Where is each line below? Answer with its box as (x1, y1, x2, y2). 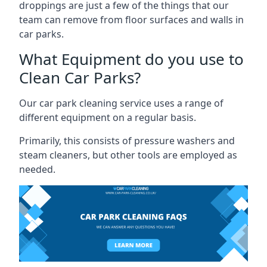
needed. (19, 162, 55, 176)
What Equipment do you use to (19, 48, 244, 70)
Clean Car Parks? (19, 66, 141, 88)
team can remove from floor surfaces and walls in (19, 13, 244, 26)
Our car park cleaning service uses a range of (19, 96, 223, 110)
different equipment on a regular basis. (19, 110, 196, 124)
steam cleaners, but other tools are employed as (19, 148, 237, 162)
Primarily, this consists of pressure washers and (19, 133, 235, 147)
